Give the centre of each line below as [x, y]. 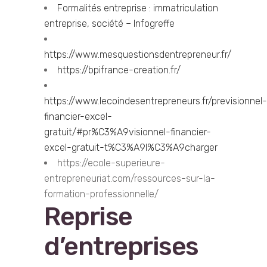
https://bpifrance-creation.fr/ [119, 70]
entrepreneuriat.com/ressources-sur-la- [130, 178]
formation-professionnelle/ [101, 194]
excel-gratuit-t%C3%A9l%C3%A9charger [131, 148]
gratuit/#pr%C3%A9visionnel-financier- [128, 132]
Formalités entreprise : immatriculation [138, 8]
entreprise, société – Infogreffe [109, 24]
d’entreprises [121, 246]
